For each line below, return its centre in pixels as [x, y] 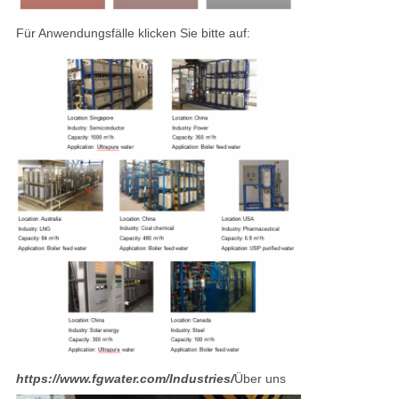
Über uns [260, 379]
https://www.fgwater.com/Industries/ [125, 379]
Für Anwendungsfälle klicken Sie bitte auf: [133, 33]
